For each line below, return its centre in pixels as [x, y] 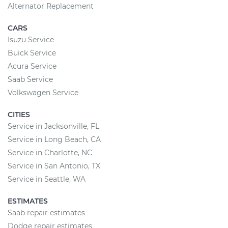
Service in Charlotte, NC [50, 153]
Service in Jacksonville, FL [53, 126]
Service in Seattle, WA [47, 179]
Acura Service [32, 66]
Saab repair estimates [46, 213]
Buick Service [32, 53]
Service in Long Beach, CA [54, 139]
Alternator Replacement [51, 6]
